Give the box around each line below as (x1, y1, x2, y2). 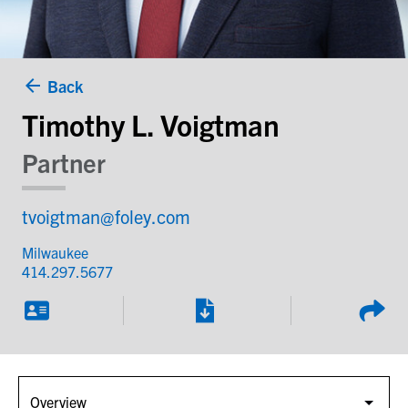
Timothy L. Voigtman (22, 105, 280, 142)
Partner (22, 145, 106, 178)
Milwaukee (22, 242, 88, 261)
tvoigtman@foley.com (22, 204, 190, 228)
